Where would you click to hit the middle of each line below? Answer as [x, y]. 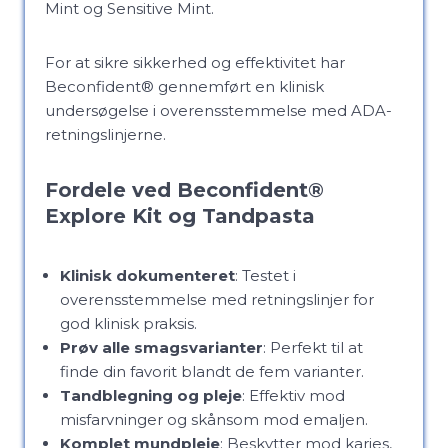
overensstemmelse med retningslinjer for [217, 299]
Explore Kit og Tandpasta [180, 216]
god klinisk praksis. [128, 323]
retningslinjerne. [105, 134]
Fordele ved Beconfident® [184, 190]
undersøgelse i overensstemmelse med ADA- [218, 110]
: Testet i [265, 275]
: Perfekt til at [313, 347]
